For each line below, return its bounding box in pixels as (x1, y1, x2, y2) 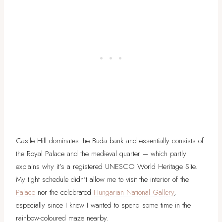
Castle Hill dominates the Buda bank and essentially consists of (16, 135, 204, 146)
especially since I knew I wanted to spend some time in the (16, 199, 191, 211)
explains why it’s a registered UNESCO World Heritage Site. (16, 161, 197, 172)
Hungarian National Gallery (94, 186, 174, 198)
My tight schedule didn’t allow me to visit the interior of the (16, 173, 189, 185)
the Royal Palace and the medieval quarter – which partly (16, 148, 186, 159)
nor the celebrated (35, 186, 94, 198)
